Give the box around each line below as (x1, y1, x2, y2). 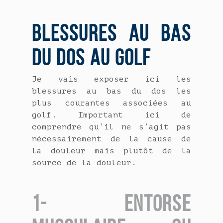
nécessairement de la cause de (32, 134, 191, 144)
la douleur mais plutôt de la (32, 146, 191, 156)
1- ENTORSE (32, 191, 191, 216)
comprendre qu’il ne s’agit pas (32, 122, 191, 132)
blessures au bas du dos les (32, 87, 191, 96)
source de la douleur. (32, 158, 137, 168)
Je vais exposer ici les (32, 75, 191, 84)
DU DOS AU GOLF (32, 45, 151, 70)
